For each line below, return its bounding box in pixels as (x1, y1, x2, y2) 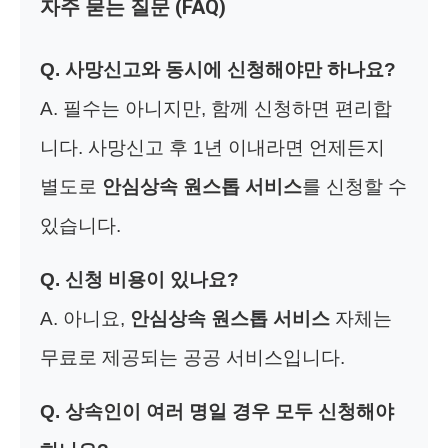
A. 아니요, (40, 307, 130, 329)
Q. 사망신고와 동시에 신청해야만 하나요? (40, 58, 396, 80)
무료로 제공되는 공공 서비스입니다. (40, 346, 345, 368)
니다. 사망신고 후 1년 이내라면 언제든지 (40, 136, 385, 158)
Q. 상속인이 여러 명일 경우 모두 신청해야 (40, 400, 394, 422)
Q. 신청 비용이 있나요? (40, 268, 239, 290)
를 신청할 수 (302, 175, 407, 197)
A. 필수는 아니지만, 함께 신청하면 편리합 (40, 97, 392, 119)
